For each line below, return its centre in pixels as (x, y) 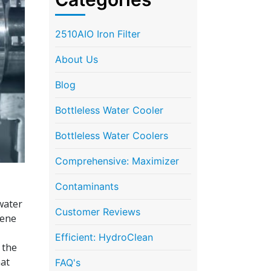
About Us (77, 59)
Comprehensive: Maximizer (117, 161)
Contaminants (87, 186)
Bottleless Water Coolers (112, 135)
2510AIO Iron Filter (98, 34)
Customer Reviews (98, 211)
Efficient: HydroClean (104, 237)
